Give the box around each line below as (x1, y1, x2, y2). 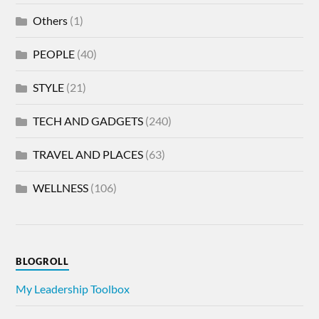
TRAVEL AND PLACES (33, 147, 144, 162)
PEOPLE (33, 47, 75, 61)
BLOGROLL (16, 256, 70, 268)
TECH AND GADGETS (33, 114, 144, 128)
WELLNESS (33, 181, 89, 195)
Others (33, 14, 68, 28)
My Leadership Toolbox (16, 282, 130, 296)
